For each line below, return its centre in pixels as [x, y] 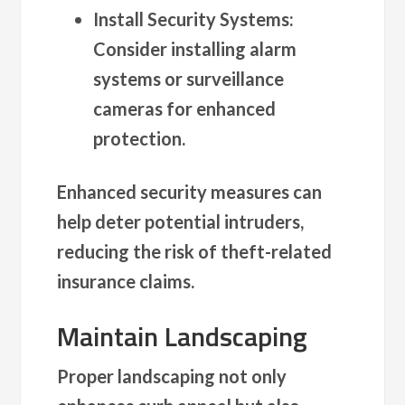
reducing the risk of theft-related [195, 251]
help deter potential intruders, [181, 221]
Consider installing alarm [195, 48]
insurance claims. [126, 281]
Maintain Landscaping [183, 336]
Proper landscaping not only [172, 376]
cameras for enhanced [185, 108]
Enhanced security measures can [190, 191]
